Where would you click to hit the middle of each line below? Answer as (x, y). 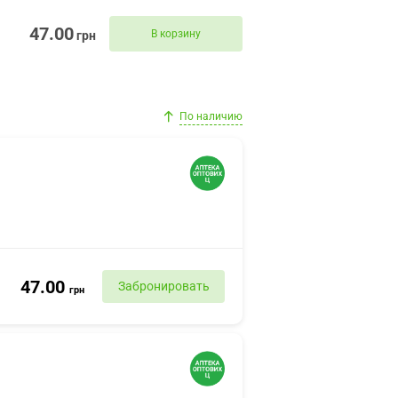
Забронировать (163, 286)
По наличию (211, 116)
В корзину (175, 33)
